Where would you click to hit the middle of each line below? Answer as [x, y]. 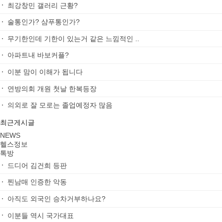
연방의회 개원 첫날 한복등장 [52, 88]
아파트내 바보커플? [38, 55]
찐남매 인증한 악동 [37, 182]
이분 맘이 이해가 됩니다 [45, 72]
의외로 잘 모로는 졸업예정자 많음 [60, 105]
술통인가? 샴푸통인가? [44, 22]
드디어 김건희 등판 [37, 165]
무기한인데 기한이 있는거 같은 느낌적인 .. [73, 38]
